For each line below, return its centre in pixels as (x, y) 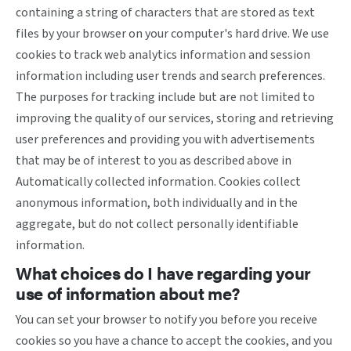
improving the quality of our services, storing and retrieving (175, 118)
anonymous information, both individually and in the (157, 203)
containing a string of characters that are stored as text (165, 13)
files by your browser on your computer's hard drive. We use (172, 34)
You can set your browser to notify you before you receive (166, 320)
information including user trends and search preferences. (170, 76)
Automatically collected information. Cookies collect (158, 182)
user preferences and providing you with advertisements (165, 139)
